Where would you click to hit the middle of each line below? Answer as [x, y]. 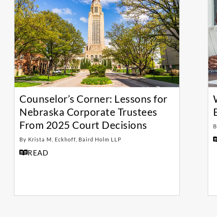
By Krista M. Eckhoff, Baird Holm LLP [70, 139]
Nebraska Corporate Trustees [88, 112]
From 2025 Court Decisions [83, 125]
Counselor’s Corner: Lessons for [93, 99]
